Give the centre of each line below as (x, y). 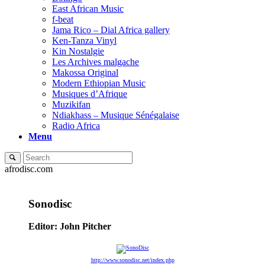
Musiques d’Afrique (90, 94)
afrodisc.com (29, 169)
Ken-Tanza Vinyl (84, 41)
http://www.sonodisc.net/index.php (132, 260)
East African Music (88, 9)
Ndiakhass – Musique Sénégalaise (116, 115)
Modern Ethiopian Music (99, 83)
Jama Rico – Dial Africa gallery (111, 30)
